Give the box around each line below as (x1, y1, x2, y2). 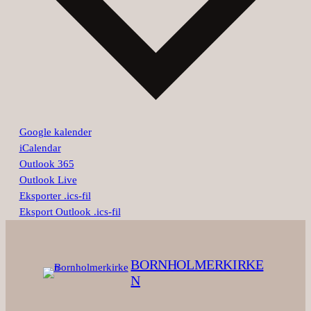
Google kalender (19, 126, 92, 138)
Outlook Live (19, 174, 77, 186)
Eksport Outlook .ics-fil (19, 206, 121, 218)
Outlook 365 (19, 158, 74, 170)
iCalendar (19, 142, 61, 154)
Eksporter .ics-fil (19, 190, 91, 202)
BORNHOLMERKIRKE (131, 257, 264, 273)
